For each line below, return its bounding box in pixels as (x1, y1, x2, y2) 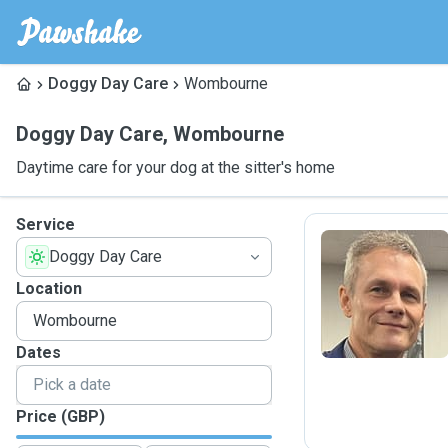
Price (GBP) (16, 407, 105, 426)
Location (16, 279, 82, 298)
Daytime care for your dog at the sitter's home (16, 158, 335, 177)
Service (16, 215, 75, 234)
